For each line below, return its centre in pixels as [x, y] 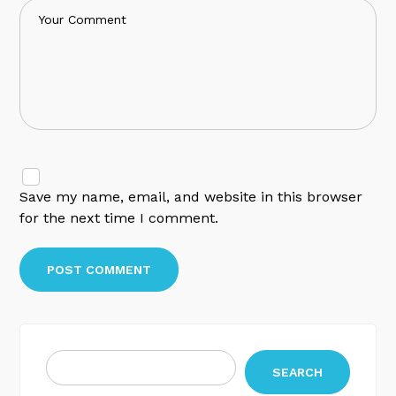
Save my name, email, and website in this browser [191, 196]
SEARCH [297, 372]
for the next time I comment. [119, 217]
